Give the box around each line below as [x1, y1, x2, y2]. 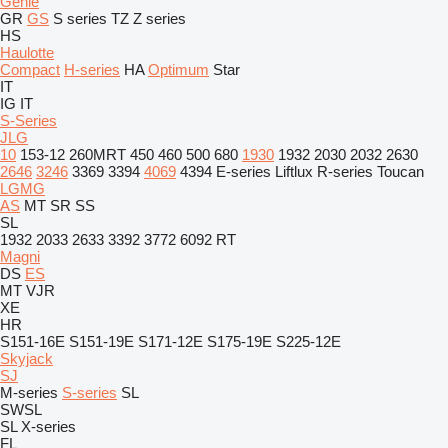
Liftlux [275, 163, 313, 180]
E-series [216, 163, 271, 180]
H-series [64, 61, 120, 78]
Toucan [377, 163, 424, 180]
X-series [21, 418, 76, 435]
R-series [317, 163, 373, 180]
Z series [133, 10, 186, 27]
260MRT [69, 146, 126, 163]
